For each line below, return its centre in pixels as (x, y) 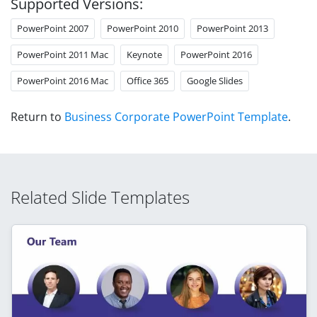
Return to (38, 116)
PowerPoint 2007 (53, 28)
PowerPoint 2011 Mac (63, 54)
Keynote (144, 54)
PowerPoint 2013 (232, 28)
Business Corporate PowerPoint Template (176, 116)
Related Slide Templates (100, 197)
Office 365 (148, 80)
